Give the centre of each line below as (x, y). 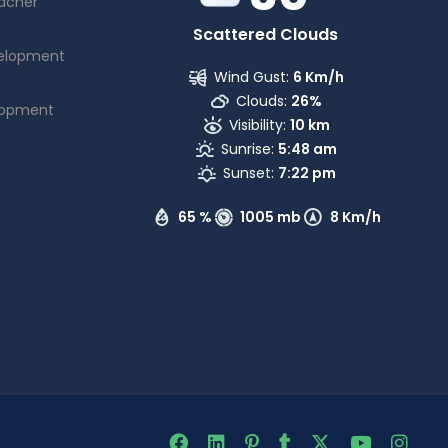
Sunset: (248, 173)
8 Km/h (355, 217)
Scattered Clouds (265, 34)
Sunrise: (248, 149)
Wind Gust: (252, 77)
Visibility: (257, 125)
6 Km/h (319, 77)
